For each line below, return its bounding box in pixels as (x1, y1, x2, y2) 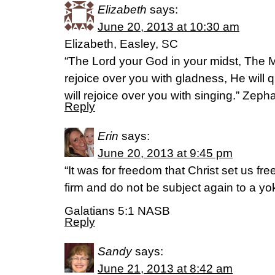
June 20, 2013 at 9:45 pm (98, 147, 233, 160)
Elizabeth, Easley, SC (64, 37, 178, 50)
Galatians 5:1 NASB (64, 204, 170, 217)
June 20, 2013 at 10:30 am (98, 20, 239, 33)
